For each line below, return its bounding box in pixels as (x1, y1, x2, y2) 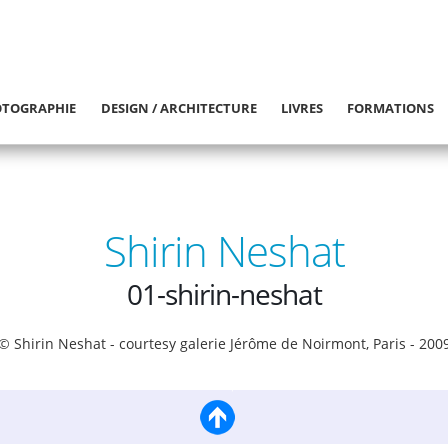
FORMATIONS (347, 99, 435, 117)
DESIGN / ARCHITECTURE (100, 99, 257, 117)
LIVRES (281, 99, 324, 117)
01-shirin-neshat (126, 275, 322, 314)
